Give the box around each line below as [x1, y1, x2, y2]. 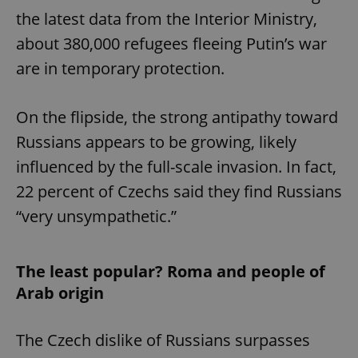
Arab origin [16, 282, 104, 304]
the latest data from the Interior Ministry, [16, 8, 317, 30]
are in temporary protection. [16, 58, 225, 80]
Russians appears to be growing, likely [16, 131, 296, 153]
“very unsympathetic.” [16, 205, 177, 228]
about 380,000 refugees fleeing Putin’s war [16, 33, 327, 55]
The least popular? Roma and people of [16, 261, 325, 283]
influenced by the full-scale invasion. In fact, [16, 156, 336, 178]
